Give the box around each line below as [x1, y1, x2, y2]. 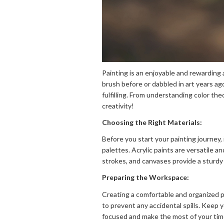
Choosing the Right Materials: [102, 117, 202, 126]
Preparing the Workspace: [102, 173, 189, 182]
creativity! [102, 101, 134, 110]
